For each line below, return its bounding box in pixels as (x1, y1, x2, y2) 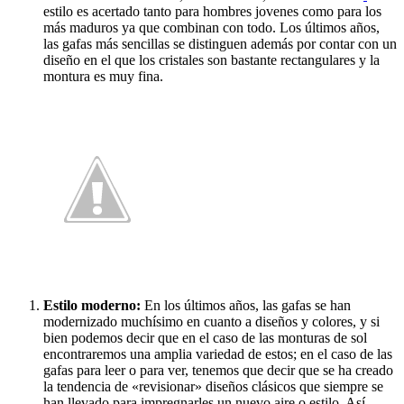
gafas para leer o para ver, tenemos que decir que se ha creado (43, 363, 393, 379)
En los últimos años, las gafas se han (144, 298, 351, 314)
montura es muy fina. (43, 69, 163, 85)
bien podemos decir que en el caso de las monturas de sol (43, 330, 367, 346)
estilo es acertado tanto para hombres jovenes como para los (43, 4, 381, 20)
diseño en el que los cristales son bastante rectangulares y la (43, 52, 380, 69)
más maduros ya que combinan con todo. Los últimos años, (43, 20, 380, 36)
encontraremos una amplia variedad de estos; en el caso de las (43, 346, 392, 363)
